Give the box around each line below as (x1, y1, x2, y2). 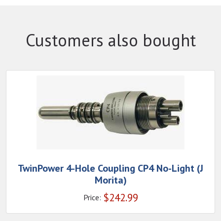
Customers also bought (25, 29, 196, 51)
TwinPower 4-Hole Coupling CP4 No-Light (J (18, 162, 203, 175)
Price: (83, 192, 101, 202)
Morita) (94, 174, 127, 186)
